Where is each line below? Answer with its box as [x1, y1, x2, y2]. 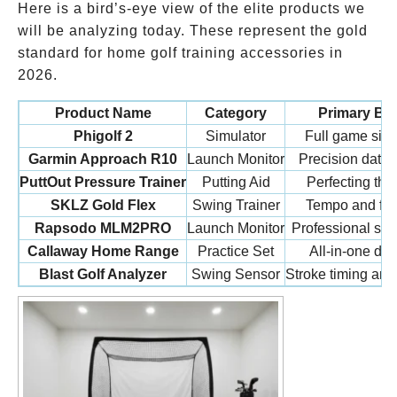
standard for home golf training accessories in [18, 45, 343, 60]
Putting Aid [201, 175, 270, 190]
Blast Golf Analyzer [39, 267, 167, 282]
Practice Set [198, 244, 274, 259]
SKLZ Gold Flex [50, 198, 156, 213]
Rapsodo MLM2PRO [35, 221, 171, 236]
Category [205, 105, 267, 121]
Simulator [206, 128, 266, 144]
